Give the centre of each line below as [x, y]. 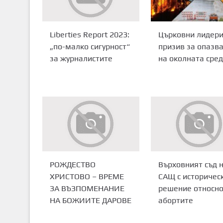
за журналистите [81, 58]
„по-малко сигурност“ [90, 46]
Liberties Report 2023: [89, 34]
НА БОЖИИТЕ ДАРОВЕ [90, 200]
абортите [175, 200]
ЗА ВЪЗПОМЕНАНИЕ [87, 188]
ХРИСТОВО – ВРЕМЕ [87, 176]
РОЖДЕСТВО [72, 164]
